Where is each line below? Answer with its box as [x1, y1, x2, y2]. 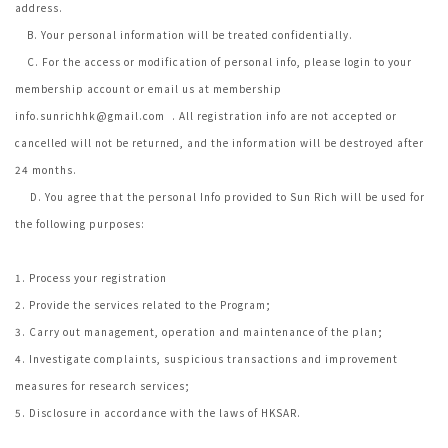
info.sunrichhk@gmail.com [15, 108, 168, 123]
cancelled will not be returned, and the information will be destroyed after [15, 135, 424, 150]
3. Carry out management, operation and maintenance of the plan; [15, 324, 383, 339]
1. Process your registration [15, 270, 167, 285]
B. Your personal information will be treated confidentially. [15, 27, 353, 42]
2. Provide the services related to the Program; [15, 297, 271, 312]
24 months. [15, 162, 77, 177]
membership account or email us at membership [15, 81, 282, 96]
